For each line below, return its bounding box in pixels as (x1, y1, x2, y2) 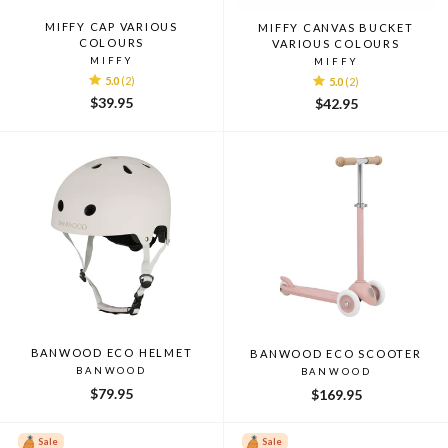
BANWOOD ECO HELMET (30, 345, 193, 359)
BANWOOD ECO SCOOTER (250, 346, 422, 360)
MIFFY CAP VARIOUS (45, 19, 178, 33)
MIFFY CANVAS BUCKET (258, 20, 414, 34)
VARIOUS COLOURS (272, 36, 400, 50)
